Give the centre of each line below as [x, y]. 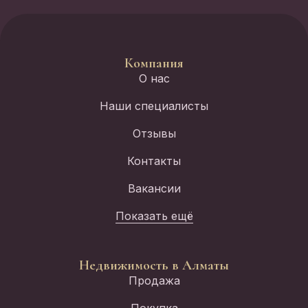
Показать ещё [154, 216]
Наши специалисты [154, 106]
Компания [154, 63]
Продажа [154, 280]
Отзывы [154, 133]
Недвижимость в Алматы [154, 265]
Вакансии [154, 188]
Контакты [154, 161]
